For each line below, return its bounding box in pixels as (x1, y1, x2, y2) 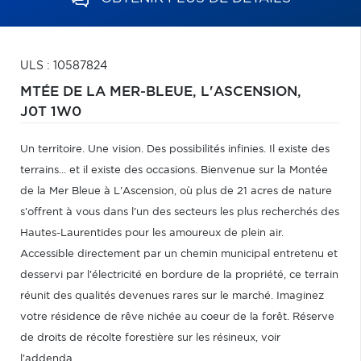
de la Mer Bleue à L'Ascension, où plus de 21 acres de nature (20, 186, 332, 197)
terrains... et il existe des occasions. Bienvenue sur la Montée (20, 165, 328, 176)
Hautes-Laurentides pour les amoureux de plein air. (20, 228, 284, 239)
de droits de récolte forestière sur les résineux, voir (20, 333, 280, 343)
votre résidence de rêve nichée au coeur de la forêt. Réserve (20, 312, 334, 322)
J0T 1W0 (20, 106, 81, 118)
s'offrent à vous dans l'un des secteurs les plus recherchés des (20, 207, 339, 218)
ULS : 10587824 (20, 60, 107, 72)
